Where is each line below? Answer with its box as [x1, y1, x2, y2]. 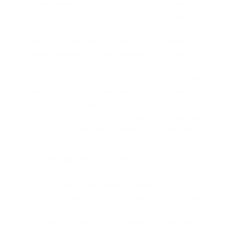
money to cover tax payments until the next [27, 86, 188, 97]
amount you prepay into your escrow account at [27, 36, 207, 46]
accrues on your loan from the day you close [27, 167, 193, 178]
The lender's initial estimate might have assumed [27, 111, 203, 122]
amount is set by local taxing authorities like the [27, 11, 200, 21]
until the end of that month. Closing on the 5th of [27, 180, 207, 190]
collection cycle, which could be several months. [27, 99, 203, 109]
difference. [27, 137, 68, 147]
